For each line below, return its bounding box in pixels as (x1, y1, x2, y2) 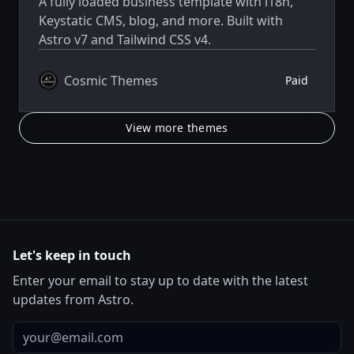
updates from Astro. (13, 291, 134, 308)
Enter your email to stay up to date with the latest (13, 272, 308, 289)
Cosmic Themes (64, 71, 158, 89)
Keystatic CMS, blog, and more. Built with (39, 11, 283, 29)
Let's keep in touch (13, 247, 131, 264)
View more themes (126, 119, 228, 135)
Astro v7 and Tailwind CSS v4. (39, 30, 211, 48)
